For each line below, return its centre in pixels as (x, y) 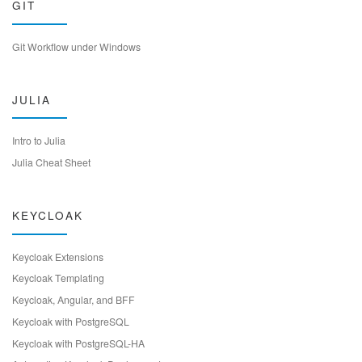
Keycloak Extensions (58, 256)
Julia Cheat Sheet (51, 162)
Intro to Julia (39, 141)
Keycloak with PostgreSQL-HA (78, 343)
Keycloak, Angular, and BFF (74, 300)
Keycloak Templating (58, 278)
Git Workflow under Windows (76, 46)
